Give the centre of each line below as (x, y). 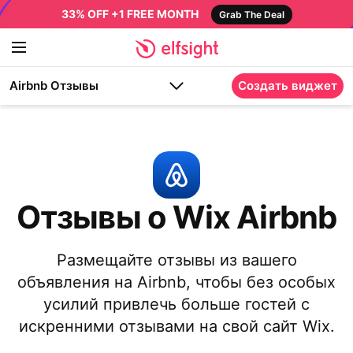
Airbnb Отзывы (54, 85)
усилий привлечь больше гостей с (176, 304)
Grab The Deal (251, 15)
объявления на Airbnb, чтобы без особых (176, 282)
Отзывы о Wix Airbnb (176, 217)
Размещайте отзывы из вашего (176, 260)
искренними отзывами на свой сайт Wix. (176, 326)
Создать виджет (288, 85)
